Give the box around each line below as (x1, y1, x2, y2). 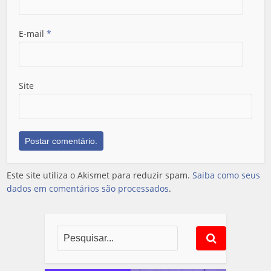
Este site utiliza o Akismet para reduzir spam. (7, 169, 193, 181)
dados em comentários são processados (7, 182, 169, 194)
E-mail (19, 27, 47, 39)
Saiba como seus (192, 169, 261, 181)
